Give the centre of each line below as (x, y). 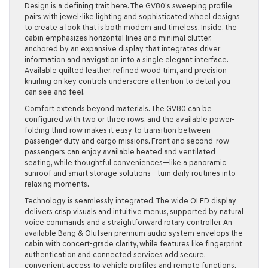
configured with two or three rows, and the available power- (130, 119)
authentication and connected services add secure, (115, 254)
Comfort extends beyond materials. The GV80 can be (118, 108)
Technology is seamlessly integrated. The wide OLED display (130, 200)
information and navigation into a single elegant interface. (126, 59)
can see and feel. (55, 92)
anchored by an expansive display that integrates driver (122, 48)
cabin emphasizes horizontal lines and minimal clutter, (118, 38)
